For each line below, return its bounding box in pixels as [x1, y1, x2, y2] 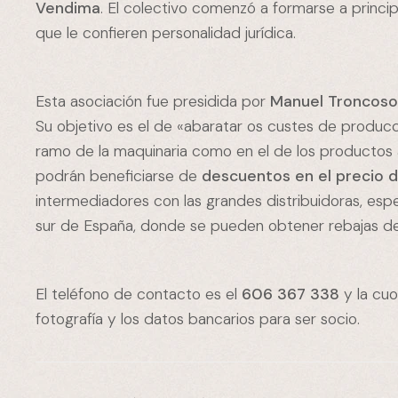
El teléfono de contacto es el [36, 284, 243, 305]
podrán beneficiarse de [36, 166, 198, 187]
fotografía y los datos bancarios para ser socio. [36, 309, 361, 330]
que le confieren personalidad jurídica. [36, 23, 297, 44]
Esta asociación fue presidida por [36, 92, 271, 112]
